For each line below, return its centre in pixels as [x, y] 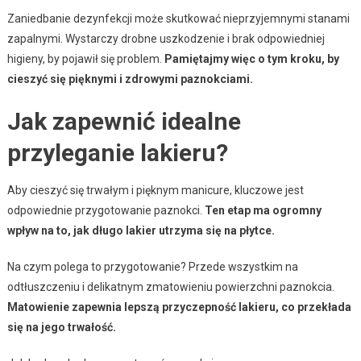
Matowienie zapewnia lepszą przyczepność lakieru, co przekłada [179, 307]
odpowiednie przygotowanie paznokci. [106, 210]
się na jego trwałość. [61, 327]
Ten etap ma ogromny [263, 210]
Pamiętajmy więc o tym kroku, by [251, 58]
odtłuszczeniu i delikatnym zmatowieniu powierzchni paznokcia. [170, 286]
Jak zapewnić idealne [124, 121]
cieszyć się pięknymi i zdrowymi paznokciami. [130, 79]
